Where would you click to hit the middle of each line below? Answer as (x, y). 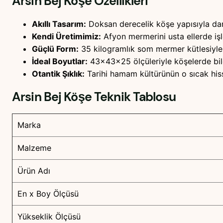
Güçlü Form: (55, 49)
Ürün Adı (34, 171)
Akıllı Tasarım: (59, 24)
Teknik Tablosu (133, 97)
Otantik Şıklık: (58, 73)
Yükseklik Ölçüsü (49, 217)
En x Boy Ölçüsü (48, 194)
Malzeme (34, 148)
